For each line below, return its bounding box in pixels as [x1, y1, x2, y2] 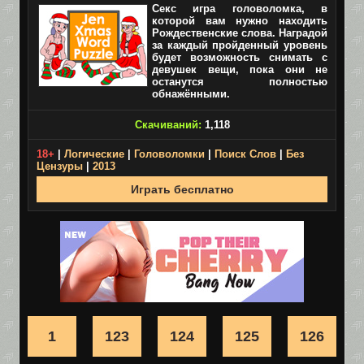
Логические [64, 148, 124, 160]
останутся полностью [152, 76, 327, 88]
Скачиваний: [134, 119, 201, 131]
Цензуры [37, 160, 83, 172]
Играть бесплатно [130, 183, 234, 196]
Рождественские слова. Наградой [152, 27, 327, 39]
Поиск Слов [214, 148, 276, 160]
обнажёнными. [152, 88, 230, 100]
